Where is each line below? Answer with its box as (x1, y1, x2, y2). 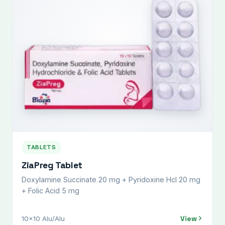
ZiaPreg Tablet (22, 159, 83, 171)
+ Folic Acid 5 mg (22, 186, 79, 195)
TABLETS (27, 143, 56, 151)
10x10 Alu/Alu (22, 214, 65, 222)
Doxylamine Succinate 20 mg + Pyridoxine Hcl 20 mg (22, 175, 200, 184)
